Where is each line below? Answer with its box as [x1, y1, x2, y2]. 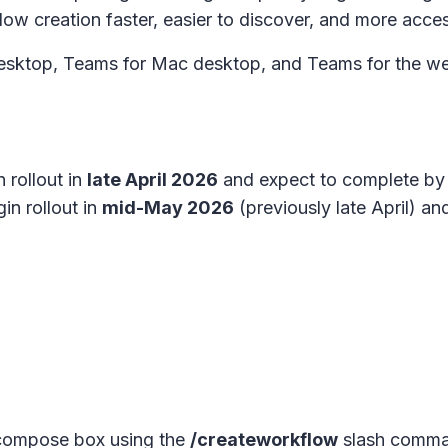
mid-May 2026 [102, 197, 234, 218]
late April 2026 [87, 169, 218, 190]
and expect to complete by [218, 169, 445, 190]
